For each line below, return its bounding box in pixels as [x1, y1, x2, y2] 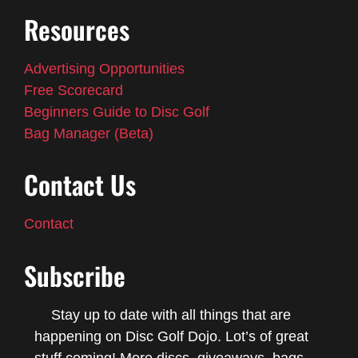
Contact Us [24, 165, 136, 204]
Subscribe [24, 256, 125, 294]
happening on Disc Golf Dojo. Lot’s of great [34, 328, 308, 344]
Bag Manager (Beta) [24, 125, 153, 142]
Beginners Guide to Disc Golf [24, 104, 209, 121]
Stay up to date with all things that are [51, 306, 291, 323]
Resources [24, 10, 129, 49]
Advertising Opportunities [24, 61, 185, 78]
